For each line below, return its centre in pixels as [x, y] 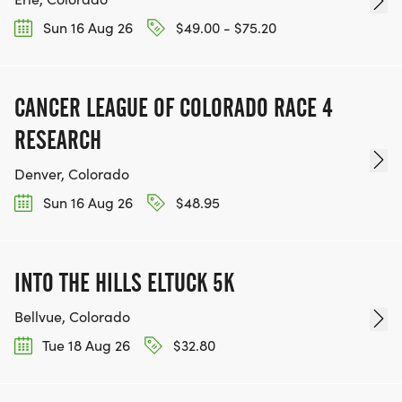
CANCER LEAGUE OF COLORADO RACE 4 [174, 107]
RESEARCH [58, 140]
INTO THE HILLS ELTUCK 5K [124, 283]
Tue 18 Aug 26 [85, 345]
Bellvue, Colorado [72, 317]
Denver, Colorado [72, 173]
